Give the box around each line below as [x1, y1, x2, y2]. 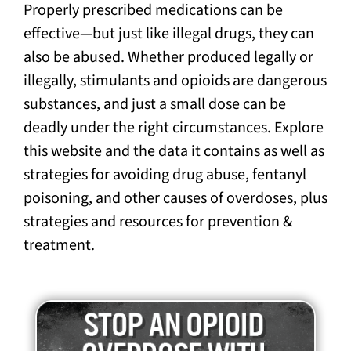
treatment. [23, 234, 95, 257]
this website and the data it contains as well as [23, 140, 324, 163]
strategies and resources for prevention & [23, 211, 292, 233]
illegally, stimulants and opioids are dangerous [23, 70, 327, 92]
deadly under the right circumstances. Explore [23, 117, 324, 139]
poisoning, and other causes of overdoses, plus [23, 187, 327, 210]
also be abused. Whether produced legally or [23, 46, 313, 69]
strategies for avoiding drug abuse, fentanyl [23, 164, 306, 186]
